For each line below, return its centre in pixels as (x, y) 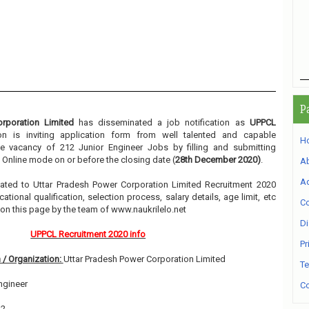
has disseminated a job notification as (162, 122)
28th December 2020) (218, 160)
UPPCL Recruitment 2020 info (88, 234)
